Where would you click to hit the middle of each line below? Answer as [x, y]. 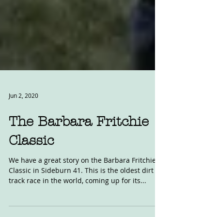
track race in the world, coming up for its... [77, 202]
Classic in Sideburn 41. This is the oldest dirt [81, 192]
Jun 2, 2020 [23, 117]
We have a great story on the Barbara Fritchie [82, 182]
